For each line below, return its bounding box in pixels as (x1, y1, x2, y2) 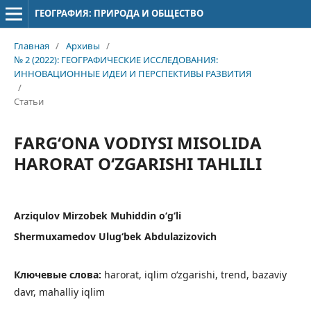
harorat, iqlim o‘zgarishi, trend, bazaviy (103, 267, 287, 281)
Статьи (13, 94, 44, 108)
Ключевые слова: (13, 267, 104, 281)
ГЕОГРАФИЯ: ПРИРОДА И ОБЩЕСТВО (34, 7, 203, 19)
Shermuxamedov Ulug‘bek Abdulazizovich (13, 229, 217, 243)
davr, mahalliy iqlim (13, 285, 105, 299)
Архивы (65, 39, 100, 52)
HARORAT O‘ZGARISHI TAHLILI (13, 151, 262, 175)
